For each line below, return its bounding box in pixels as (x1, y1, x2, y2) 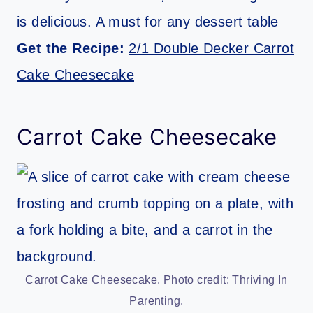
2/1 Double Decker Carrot (129, 41, 295, 57)
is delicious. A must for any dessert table (17, 14, 279, 30)
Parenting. (129, 295, 184, 307)
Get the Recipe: (17, 41, 129, 57)
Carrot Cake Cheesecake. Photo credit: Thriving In (25, 274, 288, 286)
